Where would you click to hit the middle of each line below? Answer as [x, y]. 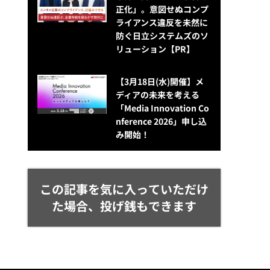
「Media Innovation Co [162, 108]
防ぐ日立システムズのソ [162, 36]
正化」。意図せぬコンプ [162, 9]
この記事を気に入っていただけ [124, 189]
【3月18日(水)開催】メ [159, 82]
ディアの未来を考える [157, 95]
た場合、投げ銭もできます [124, 206]
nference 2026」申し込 [161, 121]
